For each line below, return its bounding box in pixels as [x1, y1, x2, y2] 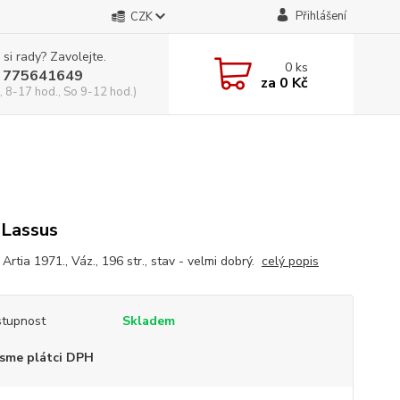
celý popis [261, 253, 319, 270]
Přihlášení [295, 8, 346, 24]
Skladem [121, 312, 175, 329]
